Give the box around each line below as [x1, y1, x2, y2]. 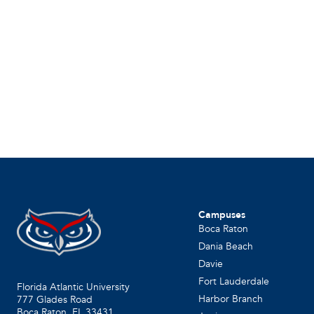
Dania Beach [198, 240, 254, 254]
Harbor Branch [198, 292, 264, 306]
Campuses [198, 208, 246, 222]
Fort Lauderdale [198, 275, 270, 289]
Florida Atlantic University [17, 280, 130, 294]
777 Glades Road [17, 292, 93, 306]
